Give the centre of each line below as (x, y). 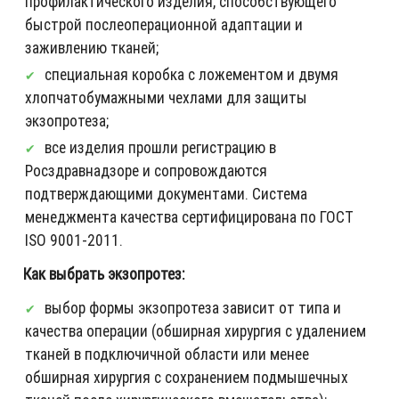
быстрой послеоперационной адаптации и (164, 24)
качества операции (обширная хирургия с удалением (195, 330)
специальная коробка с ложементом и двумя (191, 74)
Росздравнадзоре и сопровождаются (146, 170)
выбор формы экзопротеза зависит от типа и (193, 307)
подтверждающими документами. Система (166, 193)
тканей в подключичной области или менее (167, 354)
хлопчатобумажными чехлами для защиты (166, 97)
